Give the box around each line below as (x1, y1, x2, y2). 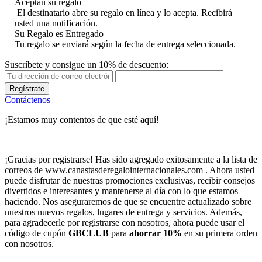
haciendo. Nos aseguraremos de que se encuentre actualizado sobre (5, 196, 251, 206)
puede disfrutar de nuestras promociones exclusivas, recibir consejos (5, 175, 255, 185)
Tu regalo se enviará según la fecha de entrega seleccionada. (15, 39, 236, 49)
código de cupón (5, 227, 68, 238)
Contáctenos (5, 94, 50, 105)
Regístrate (9, 84, 44, 93)
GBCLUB (68, 227, 109, 238)
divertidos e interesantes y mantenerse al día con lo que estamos (5, 185, 238, 196)
